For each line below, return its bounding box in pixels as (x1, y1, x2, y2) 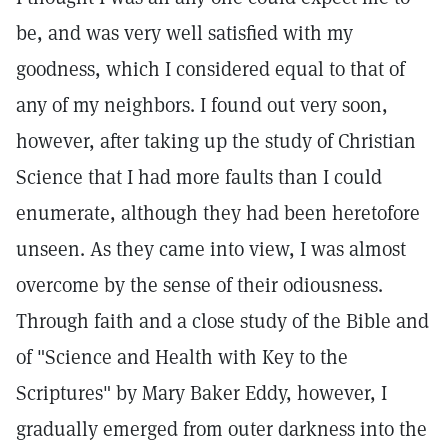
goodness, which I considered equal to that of (16, 56, 405, 82)
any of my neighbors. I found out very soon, (16, 92, 388, 118)
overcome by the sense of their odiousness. (16, 272, 383, 298)
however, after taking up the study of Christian (16, 128, 416, 154)
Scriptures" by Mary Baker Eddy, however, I (16, 380, 387, 406)
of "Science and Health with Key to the (16, 344, 348, 370)
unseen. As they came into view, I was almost (16, 236, 406, 262)
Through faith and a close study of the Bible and (16, 308, 429, 334)
